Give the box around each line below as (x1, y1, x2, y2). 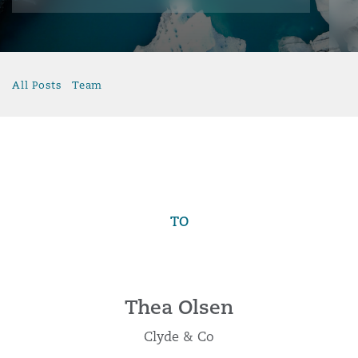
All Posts (12, 78, 63, 92)
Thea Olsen (125, 293, 233, 320)
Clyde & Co (144, 328, 214, 345)
